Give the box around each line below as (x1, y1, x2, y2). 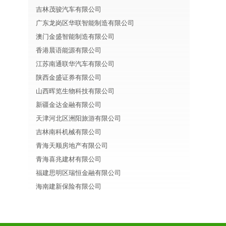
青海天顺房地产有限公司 (36, 142, 108, 149)
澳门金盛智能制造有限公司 (36, 33, 115, 40)
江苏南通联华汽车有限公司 (36, 60, 115, 68)
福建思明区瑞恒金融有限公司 (36, 169, 121, 177)
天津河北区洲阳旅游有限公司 (36, 115, 121, 122)
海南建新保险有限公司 (36, 183, 101, 190)
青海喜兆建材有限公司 (36, 155, 101, 163)
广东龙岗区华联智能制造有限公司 (36, 19, 134, 27)
